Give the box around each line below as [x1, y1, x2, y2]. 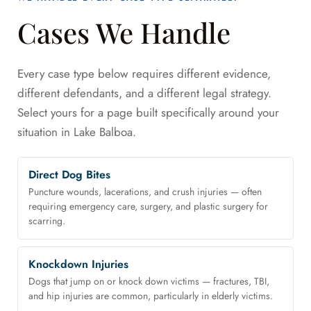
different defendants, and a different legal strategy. [17, 85, 271, 102]
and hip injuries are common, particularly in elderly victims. [28, 289, 273, 303]
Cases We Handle [17, 14, 230, 51]
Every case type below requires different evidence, [17, 65, 271, 83]
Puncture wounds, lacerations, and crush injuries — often [28, 185, 262, 199]
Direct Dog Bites [28, 167, 110, 183]
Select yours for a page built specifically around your [17, 104, 279, 121]
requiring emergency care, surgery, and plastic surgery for [28, 199, 268, 214]
